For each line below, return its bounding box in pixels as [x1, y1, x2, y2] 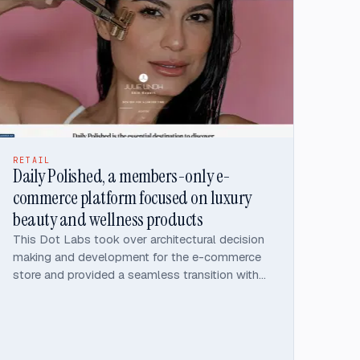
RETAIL [13, 154, 51, 166]
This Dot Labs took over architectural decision [13, 231, 265, 247]
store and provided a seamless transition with [13, 266, 260, 282]
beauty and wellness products [13, 207, 203, 231]
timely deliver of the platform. [13, 284, 174, 300]
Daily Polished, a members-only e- [13, 163, 231, 188]
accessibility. [13, 27, 82, 43]
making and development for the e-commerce [13, 248, 262, 264]
